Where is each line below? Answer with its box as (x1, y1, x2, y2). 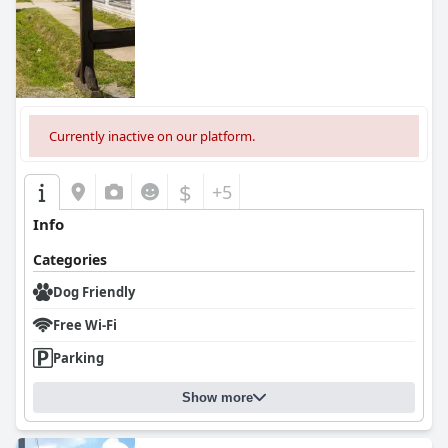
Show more (182, 390, 253, 405)
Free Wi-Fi (53, 316, 117, 334)
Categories (33, 250, 107, 269)
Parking (53, 349, 104, 367)
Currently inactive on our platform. (49, 127, 255, 145)
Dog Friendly (53, 283, 135, 301)
